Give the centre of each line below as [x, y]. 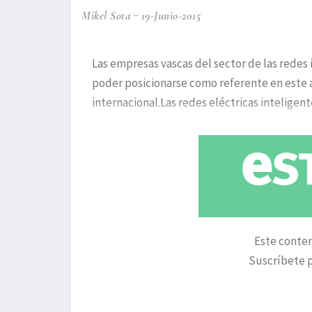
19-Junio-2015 [171, 16]
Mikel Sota [106, 16]
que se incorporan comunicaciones [178, 122]
